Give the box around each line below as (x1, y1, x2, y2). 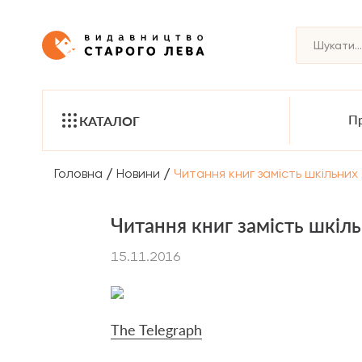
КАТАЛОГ (79, 112, 140, 128)
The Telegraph (111, 321, 202, 339)
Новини (116, 165, 160, 181)
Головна (54, 165, 103, 181)
